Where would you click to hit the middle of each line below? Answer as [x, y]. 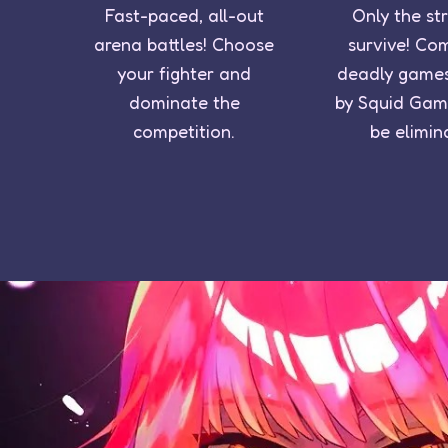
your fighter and [184, 72]
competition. [184, 130]
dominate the [184, 101]
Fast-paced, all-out [184, 14]
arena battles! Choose [184, 43]
